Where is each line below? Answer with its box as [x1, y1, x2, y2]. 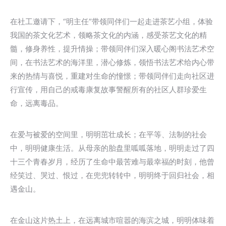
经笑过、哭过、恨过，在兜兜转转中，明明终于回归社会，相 [10, 171, 214, 180]
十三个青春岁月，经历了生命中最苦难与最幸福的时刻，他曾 [10, 157, 214, 166]
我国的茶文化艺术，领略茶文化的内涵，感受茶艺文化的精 [10, 30, 207, 40]
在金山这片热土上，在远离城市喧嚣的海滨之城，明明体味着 [10, 215, 214, 225]
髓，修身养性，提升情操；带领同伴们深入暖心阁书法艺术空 [10, 44, 214, 53]
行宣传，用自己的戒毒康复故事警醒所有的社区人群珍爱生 [10, 85, 207, 94]
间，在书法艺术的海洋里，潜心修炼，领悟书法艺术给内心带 [10, 58, 214, 67]
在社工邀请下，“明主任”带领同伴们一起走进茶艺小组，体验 [10, 17, 213, 26]
